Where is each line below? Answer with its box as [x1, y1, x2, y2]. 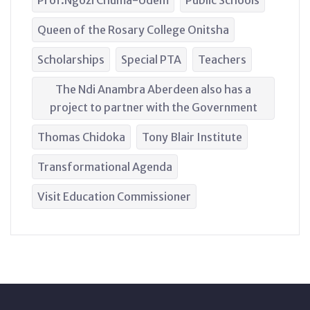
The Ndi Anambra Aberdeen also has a [55, 82, 251, 96]
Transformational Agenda [37, 160, 172, 174]
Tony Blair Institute [142, 130, 242, 144]
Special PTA [121, 53, 181, 66]
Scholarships [37, 53, 104, 66]
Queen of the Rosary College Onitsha [37, 23, 229, 37]
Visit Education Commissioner [37, 190, 191, 203]
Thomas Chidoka [37, 130, 125, 144]
